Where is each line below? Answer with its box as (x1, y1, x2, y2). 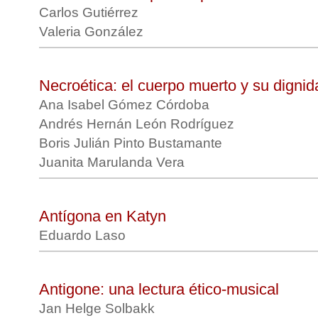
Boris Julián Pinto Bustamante (39, 136, 226, 150)
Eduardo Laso (39, 228, 129, 243)
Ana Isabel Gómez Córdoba (39, 97, 213, 112)
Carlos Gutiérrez (39, 5, 142, 20)
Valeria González (39, 24, 147, 39)
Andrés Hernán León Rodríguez (39, 116, 238, 131)
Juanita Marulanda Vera (39, 155, 188, 170)
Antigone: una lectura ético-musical (39, 280, 279, 298)
